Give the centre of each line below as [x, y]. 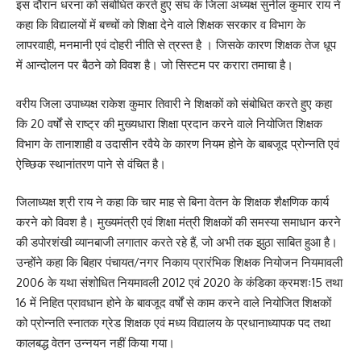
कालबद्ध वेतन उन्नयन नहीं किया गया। [95, 343]
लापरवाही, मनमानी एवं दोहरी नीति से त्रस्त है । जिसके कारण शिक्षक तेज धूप [176, 45]
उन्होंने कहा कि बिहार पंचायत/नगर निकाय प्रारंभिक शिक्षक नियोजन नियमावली [179, 263]
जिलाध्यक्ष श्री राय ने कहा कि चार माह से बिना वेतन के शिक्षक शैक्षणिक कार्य [172, 202]
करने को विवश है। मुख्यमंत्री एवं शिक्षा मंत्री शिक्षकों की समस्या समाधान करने [178, 222]
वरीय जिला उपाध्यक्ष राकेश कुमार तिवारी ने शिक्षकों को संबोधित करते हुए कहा [174, 103]
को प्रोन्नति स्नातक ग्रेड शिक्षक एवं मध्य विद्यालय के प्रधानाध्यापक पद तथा [173, 323]
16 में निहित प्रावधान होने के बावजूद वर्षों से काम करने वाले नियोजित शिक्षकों [174, 303]
